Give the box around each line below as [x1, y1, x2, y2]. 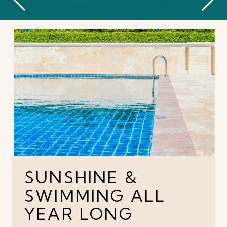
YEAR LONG [24, 203, 133, 224]
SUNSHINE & [24, 167, 138, 187]
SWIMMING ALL [24, 185, 166, 206]
